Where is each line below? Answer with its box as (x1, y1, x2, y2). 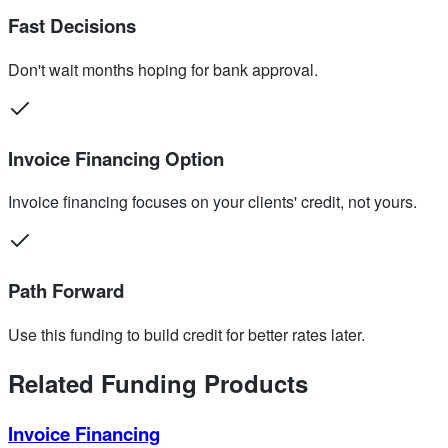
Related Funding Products (8, 365, 308, 400)
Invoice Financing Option (8, 144, 224, 172)
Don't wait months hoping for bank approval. (8, 57, 318, 81)
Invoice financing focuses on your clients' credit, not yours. (8, 190, 417, 214)
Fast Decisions (8, 12, 136, 40)
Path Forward (8, 276, 124, 304)
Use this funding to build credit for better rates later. (8, 322, 365, 346)
